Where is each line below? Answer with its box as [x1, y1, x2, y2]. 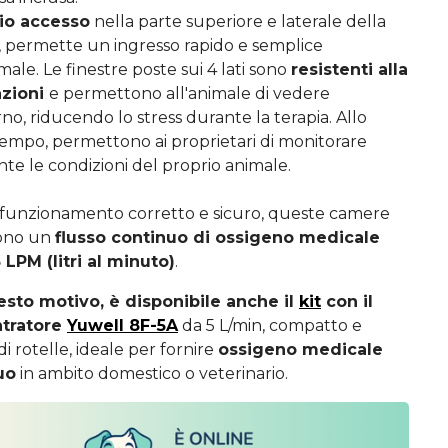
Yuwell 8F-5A [67, 315, 178, 335]
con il [321, 291, 373, 311]
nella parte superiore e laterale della [90, 11, 386, 31]
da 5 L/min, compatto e [178, 315, 362, 335]
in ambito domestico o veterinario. [16, 363, 288, 383]
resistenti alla [291, 59, 408, 79]
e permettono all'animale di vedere [49, 83, 330, 103]
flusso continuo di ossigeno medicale [55, 227, 380, 247]
